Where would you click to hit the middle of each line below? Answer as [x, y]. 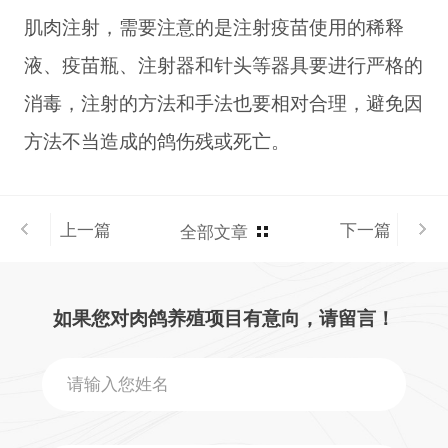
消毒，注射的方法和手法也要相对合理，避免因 [223, 102]
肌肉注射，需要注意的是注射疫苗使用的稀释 [213, 26]
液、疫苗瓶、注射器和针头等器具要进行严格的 [223, 64]
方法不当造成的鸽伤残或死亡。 [156, 140]
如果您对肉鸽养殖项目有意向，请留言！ [224, 317]
